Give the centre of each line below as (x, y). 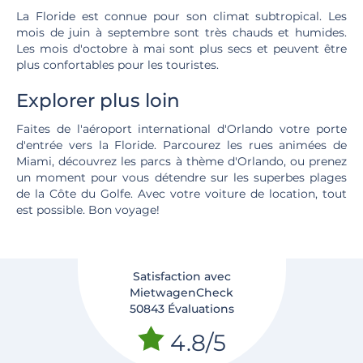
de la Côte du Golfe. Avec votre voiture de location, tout (181, 194)
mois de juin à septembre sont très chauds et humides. (181, 32)
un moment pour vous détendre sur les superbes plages (181, 177)
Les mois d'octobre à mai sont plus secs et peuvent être (181, 49)
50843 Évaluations (181, 309)
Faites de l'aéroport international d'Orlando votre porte (181, 129)
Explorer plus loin (98, 100)
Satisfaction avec (181, 276)
